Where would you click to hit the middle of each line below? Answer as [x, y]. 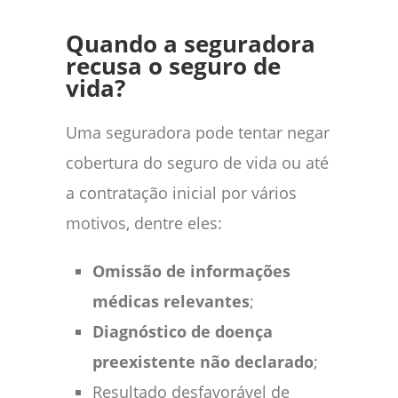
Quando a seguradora [191, 44]
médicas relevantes [171, 301]
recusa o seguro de [173, 66]
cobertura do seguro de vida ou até [197, 162]
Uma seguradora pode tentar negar [198, 132]
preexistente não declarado [203, 361]
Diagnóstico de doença [183, 331]
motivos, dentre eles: [144, 223]
